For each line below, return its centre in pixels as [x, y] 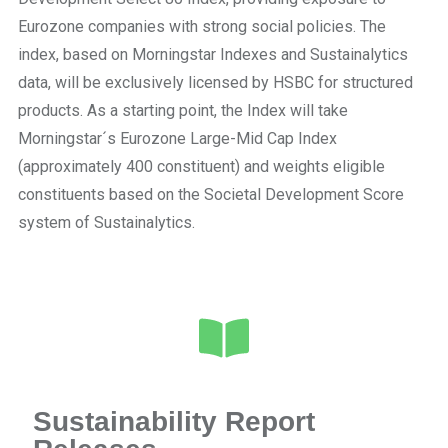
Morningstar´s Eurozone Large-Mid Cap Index [177, 139]
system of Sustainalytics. [106, 223]
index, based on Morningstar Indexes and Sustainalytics [213, 55]
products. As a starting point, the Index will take [183, 111]
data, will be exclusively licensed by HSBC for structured [215, 83]
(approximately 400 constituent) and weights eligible [201, 167]
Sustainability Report [174, 421]
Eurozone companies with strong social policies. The [202, 27]
